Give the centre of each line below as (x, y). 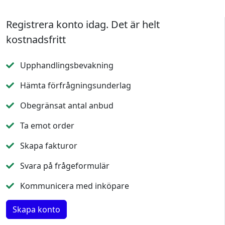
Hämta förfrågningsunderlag (75, 85)
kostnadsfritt (36, 39)
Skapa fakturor (48, 146)
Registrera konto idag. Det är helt (83, 24)
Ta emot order (46, 126)
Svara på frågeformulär (64, 166)
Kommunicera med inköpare (74, 186)
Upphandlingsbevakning (66, 65)
